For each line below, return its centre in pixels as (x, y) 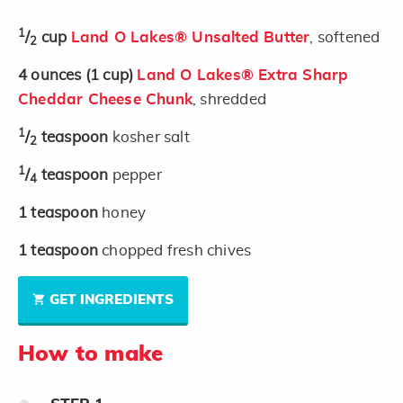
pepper (137, 175)
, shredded (229, 99)
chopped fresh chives (177, 250)
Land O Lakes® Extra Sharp (243, 75)
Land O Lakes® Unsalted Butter (190, 37)
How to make (91, 354)
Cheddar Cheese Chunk (105, 99)
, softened (345, 37)
